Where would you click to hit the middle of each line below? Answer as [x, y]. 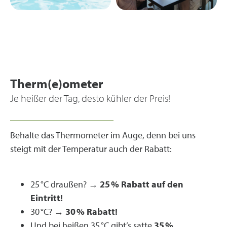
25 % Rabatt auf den [142, 184]
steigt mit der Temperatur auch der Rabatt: [91, 149]
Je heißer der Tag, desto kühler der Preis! [90, 98]
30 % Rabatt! [90, 212]
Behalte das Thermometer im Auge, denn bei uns [103, 135]
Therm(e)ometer [57, 83]
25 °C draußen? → [65, 184]
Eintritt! [47, 198]
